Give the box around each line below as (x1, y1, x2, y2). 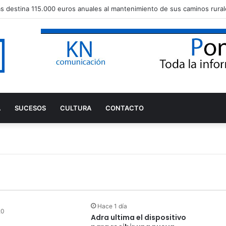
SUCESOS (15, 103, 46, 112)
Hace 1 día (97, 202, 127, 210)
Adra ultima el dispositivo (90, 212, 186, 222)
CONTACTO (105, 103, 144, 112)
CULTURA (60, 103, 91, 112)
